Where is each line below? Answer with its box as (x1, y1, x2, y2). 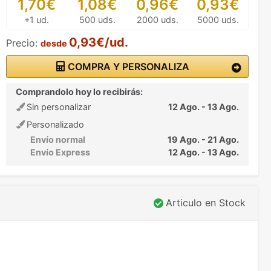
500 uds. (79, 14, 116, 25)
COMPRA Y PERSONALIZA (65, 60, 189, 73)
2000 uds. (136, 14, 178, 25)
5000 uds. (197, 14, 239, 25)
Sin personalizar (24, 101, 91, 112)
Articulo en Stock (166, 197, 246, 209)
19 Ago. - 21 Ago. (168, 134, 239, 145)
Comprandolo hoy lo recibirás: (16, 86, 143, 97)
